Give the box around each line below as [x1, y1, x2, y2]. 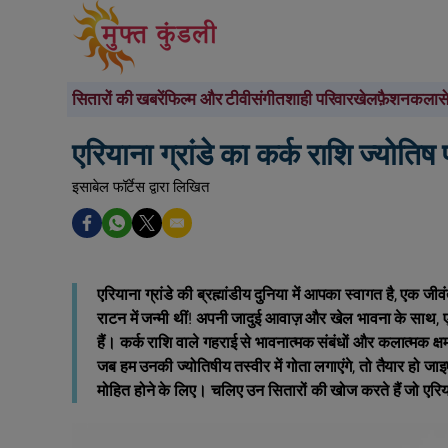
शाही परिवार [284, 87, 354, 112]
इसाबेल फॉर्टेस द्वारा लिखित [72, 176, 209, 198]
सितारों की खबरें [72, 87, 165, 112]
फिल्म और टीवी [164, 87, 252, 112]
